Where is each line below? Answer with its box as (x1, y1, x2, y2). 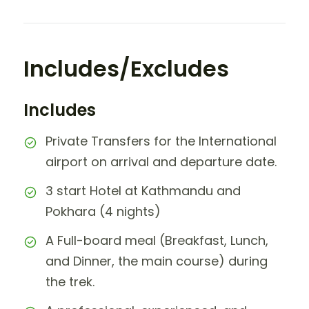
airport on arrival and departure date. (46, 153, 277, 171)
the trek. (46, 273, 94, 291)
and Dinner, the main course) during (46, 252, 268, 270)
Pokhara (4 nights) (46, 203, 161, 221)
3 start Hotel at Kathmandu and (46, 182, 241, 200)
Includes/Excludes (23, 53, 229, 85)
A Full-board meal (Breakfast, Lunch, (46, 232, 268, 250)
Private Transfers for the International (46, 132, 277, 150)
